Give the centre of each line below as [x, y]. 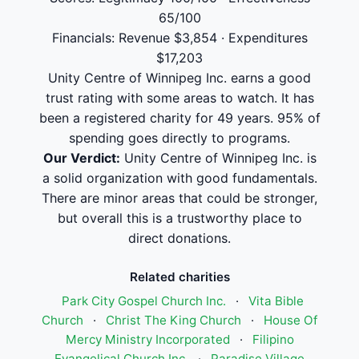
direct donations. [179, 238]
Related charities [179, 277]
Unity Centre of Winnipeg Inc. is [218, 158]
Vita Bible [276, 301]
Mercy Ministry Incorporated [147, 339]
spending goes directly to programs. [179, 138]
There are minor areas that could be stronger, [179, 198]
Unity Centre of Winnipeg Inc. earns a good [179, 78]
